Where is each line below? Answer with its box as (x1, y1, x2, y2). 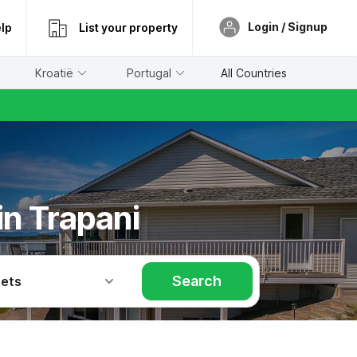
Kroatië (34, 65, 73, 80)
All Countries (221, 65, 288, 80)
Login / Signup (248, 19, 328, 33)
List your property (79, 21, 178, 34)
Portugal (126, 65, 171, 80)
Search (172, 273, 222, 289)
